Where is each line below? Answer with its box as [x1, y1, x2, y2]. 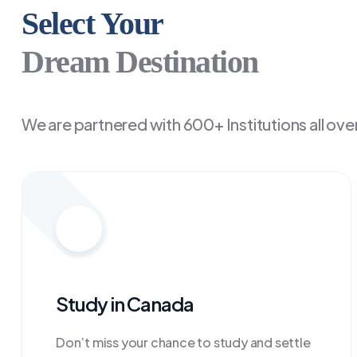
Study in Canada [56, 292, 194, 316]
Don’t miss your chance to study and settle [56, 334, 311, 351]
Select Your [22, 6, 163, 41]
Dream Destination [22, 44, 258, 80]
